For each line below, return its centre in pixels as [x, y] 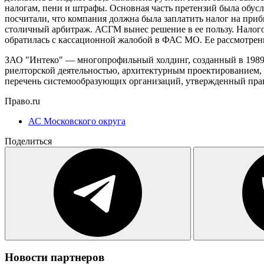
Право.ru [22, 101]
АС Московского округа [77, 121]
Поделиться [28, 141]
